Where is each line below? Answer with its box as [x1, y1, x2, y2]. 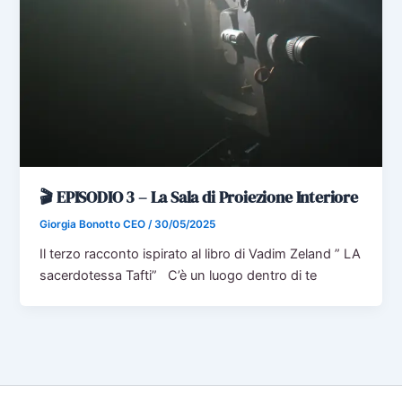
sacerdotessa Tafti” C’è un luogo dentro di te [39, 267, 318, 284]
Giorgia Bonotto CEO [39, 218, 149, 232]
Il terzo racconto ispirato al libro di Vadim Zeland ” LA [39, 246, 362, 263]
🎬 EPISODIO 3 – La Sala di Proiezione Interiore [39, 186, 358, 209]
